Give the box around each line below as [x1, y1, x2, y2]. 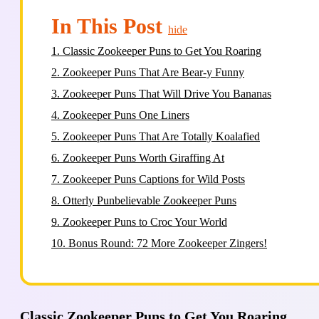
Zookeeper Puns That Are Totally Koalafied [63, 130, 260, 142]
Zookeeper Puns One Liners [63, 109, 189, 121]
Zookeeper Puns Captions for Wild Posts [63, 173, 245, 185]
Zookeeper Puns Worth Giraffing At [63, 152, 224, 164]
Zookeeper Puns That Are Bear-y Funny [63, 66, 244, 78]
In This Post [51, 14, 162, 38]
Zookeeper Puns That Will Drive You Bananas [63, 88, 271, 100]
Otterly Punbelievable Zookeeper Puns [63, 194, 236, 206]
